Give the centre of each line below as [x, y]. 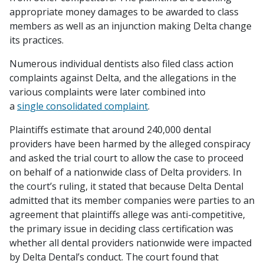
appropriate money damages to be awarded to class [124, 12]
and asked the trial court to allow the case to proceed [126, 158]
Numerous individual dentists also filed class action [121, 64]
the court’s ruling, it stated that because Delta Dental [126, 186]
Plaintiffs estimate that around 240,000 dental [110, 130]
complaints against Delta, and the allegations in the [123, 78]
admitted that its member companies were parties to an [132, 200]
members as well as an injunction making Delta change [131, 26]
